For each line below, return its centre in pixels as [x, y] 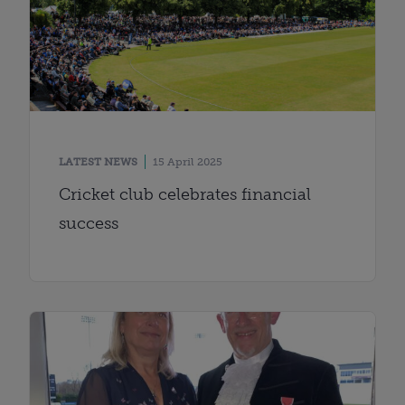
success [89, 223]
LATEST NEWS [98, 161]
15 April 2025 [188, 161]
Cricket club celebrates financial [185, 194]
